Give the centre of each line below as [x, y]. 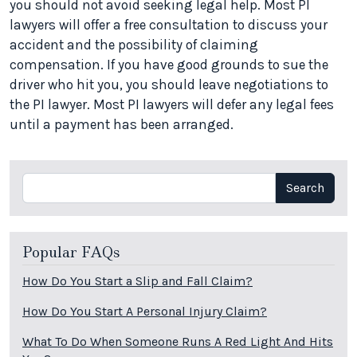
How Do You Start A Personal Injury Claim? [145, 311]
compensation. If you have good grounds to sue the [169, 65]
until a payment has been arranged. [122, 125]
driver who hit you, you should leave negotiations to [169, 85]
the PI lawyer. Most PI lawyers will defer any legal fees [172, 105]
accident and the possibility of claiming [134, 45]
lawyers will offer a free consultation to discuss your [169, 25]
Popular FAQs [71, 253]
